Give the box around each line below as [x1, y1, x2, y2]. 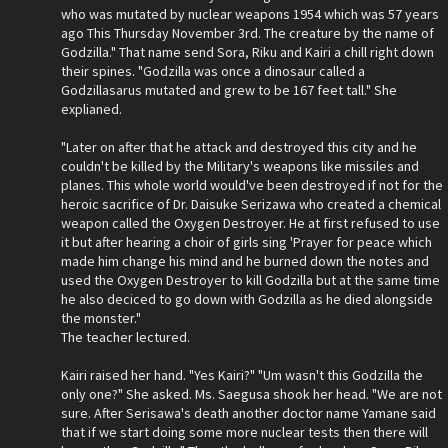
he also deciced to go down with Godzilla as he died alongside [61, 290, 433, 308]
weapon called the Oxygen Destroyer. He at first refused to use [61, 214, 440, 232]
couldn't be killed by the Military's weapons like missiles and [61, 157, 419, 175]
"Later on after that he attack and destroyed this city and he [61, 138, 417, 156]
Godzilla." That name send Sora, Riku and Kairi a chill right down [61, 43, 434, 61]
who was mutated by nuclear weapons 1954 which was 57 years [61, 5, 439, 23]
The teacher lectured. [61, 328, 190, 346]
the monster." [61, 309, 141, 327]
